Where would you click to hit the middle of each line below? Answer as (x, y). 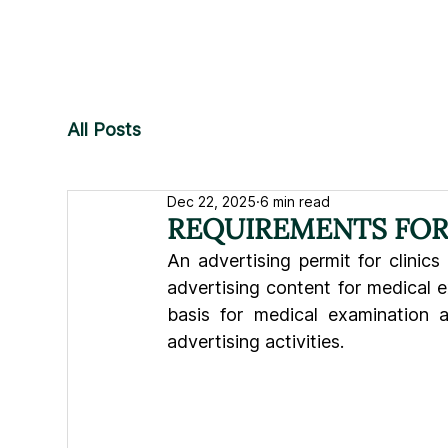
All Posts (104, 129)
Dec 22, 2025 (212, 201)
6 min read (295, 201)
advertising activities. (256, 341)
